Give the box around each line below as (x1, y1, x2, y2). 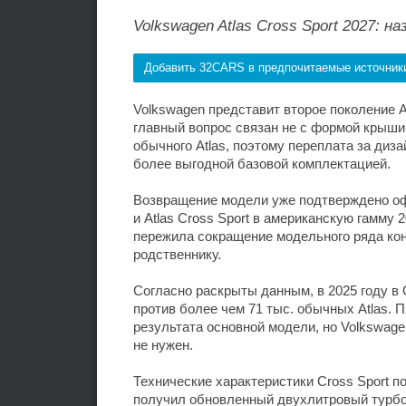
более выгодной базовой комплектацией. (133, 156, 391, 172)
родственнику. (133, 246, 221, 263)
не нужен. (133, 337, 193, 353)
